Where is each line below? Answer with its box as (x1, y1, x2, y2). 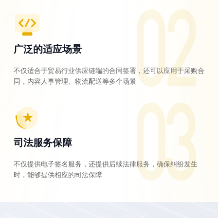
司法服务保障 (14, 137, 72, 148)
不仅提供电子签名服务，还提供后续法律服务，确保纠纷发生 (14, 161, 198, 168)
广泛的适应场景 (14, 44, 82, 54)
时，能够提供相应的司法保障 (14, 171, 102, 179)
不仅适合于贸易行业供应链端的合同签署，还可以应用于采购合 (14, 67, 204, 74)
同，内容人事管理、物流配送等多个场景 (14, 78, 136, 85)
